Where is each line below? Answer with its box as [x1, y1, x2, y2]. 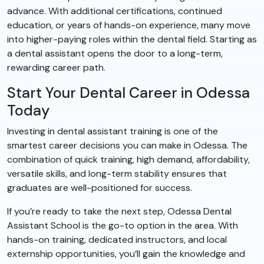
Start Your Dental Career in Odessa [7, 83, 250, 103]
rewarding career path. [7, 61, 105, 74]
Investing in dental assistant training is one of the [7, 125, 218, 138]
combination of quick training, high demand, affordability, [7, 153, 250, 166]
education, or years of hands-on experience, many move [7, 19, 250, 32]
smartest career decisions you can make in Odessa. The [7, 139, 247, 152]
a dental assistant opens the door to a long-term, [7, 47, 223, 60]
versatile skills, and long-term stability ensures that [7, 167, 227, 180]
